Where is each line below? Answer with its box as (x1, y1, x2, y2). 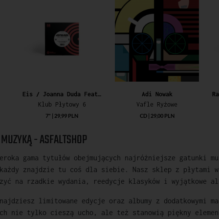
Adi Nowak (141, 90, 173, 98)
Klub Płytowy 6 (38, 100, 86, 108)
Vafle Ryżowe (136, 100, 178, 108)
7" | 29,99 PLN (45, 112, 79, 119)
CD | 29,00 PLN (139, 112, 175, 119)
